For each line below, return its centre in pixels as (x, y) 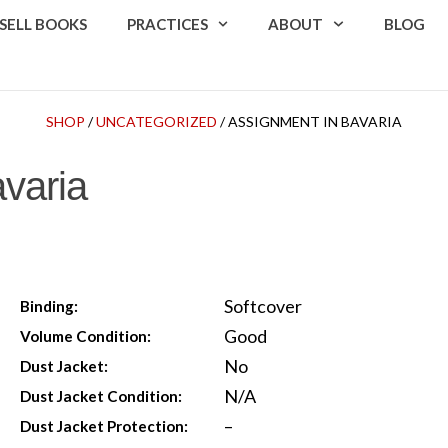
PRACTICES (167, 24)
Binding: (49, 305)
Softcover (262, 305)
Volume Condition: (86, 335)
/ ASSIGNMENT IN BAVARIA (309, 121)
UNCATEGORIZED (156, 121)
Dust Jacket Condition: (101, 395)
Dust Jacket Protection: (104, 425)
